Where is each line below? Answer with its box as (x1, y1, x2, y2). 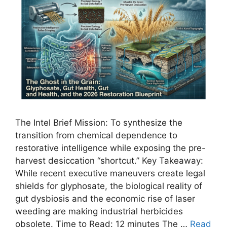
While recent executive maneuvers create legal (15, 168, 205, 178)
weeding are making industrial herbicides (15, 206, 183, 216)
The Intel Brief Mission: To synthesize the (15, 117, 182, 128)
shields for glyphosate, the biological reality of (15, 180, 202, 191)
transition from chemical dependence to (15, 130, 177, 140)
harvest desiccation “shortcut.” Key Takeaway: (15, 155, 203, 166)
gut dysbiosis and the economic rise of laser (15, 193, 195, 204)
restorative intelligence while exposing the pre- (15, 142, 206, 153)
